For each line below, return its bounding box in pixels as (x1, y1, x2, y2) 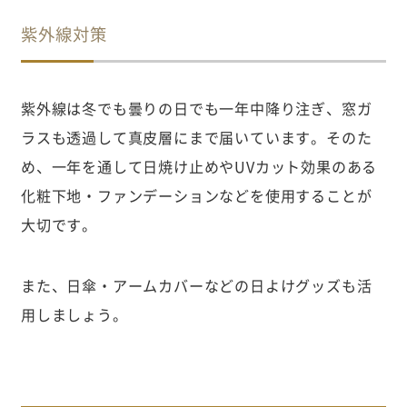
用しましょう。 (20, 303, 128, 325)
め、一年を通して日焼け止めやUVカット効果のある (20, 155, 378, 178)
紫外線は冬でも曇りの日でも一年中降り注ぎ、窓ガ (20, 97, 372, 120)
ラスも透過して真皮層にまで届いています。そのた (20, 126, 372, 149)
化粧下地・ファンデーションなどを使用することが (20, 184, 372, 207)
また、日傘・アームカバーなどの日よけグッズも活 (20, 273, 372, 296)
